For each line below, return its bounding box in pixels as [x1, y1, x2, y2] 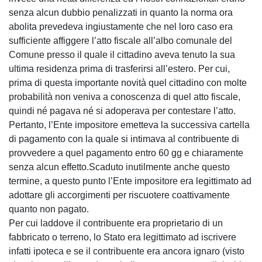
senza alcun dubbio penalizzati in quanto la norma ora [9, 7, 233, 18]
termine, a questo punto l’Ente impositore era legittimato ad [9, 175, 251, 186]
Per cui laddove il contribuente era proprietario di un [9, 218, 223, 228]
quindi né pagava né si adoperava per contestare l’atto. [9, 105, 236, 116]
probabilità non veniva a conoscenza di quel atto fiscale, [9, 91, 240, 102]
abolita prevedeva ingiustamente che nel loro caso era [9, 21, 233, 32]
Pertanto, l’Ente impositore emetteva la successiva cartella [9, 119, 250, 130]
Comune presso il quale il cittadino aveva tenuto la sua [9, 49, 235, 60]
